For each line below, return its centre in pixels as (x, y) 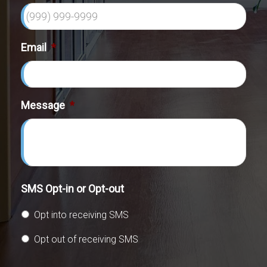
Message (43, 105)
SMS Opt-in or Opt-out (72, 188)
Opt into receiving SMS (81, 215)
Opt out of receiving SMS (86, 239)
